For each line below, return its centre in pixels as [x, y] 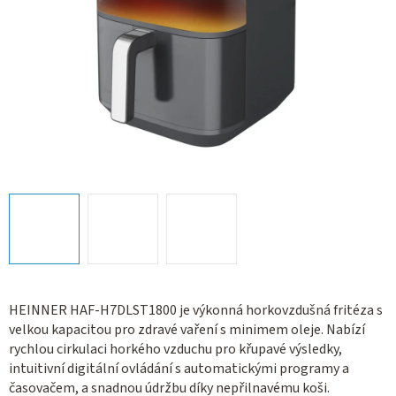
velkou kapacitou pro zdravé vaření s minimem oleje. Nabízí [187, 330]
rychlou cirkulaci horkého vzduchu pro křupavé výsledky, [175, 350]
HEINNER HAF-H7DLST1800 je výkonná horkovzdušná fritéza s [196, 311]
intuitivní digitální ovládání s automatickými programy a [179, 369]
